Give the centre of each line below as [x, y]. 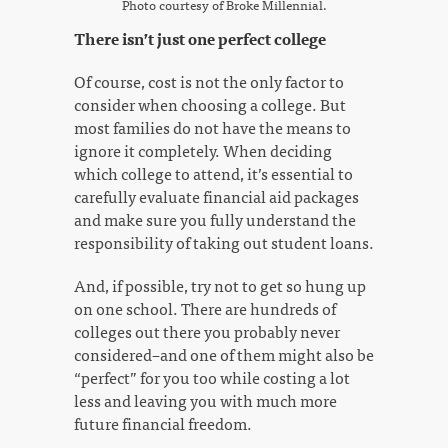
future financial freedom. [163, 423]
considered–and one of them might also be [224, 354]
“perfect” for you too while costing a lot [212, 377]
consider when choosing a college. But [210, 104]
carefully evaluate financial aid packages [216, 196]
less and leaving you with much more [205, 400]
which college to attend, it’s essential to [213, 173]
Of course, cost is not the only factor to [209, 81]
